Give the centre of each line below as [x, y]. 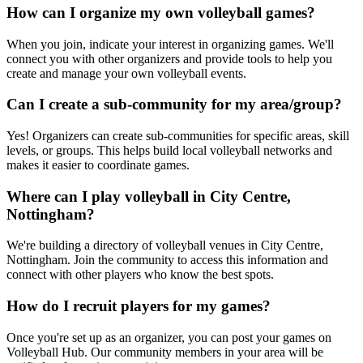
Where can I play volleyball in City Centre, [149, 196]
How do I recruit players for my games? [139, 306]
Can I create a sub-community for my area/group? [174, 105]
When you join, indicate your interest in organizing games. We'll [170, 44]
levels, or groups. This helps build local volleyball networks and [169, 150]
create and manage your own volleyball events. [126, 73]
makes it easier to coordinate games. [98, 165]
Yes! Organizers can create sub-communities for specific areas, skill [178, 136]
